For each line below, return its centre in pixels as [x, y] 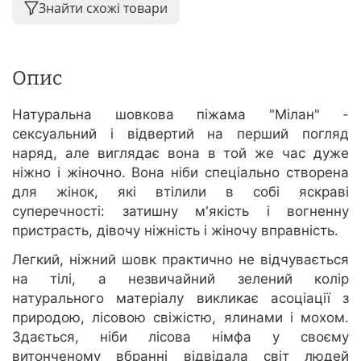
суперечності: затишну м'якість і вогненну [180, 212]
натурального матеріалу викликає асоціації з [180, 299]
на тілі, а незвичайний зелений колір [180, 279]
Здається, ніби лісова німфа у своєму [180, 337]
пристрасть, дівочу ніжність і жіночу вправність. [175, 231]
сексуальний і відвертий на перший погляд [180, 134]
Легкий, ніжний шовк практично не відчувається [180, 260]
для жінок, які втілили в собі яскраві [180, 192]
